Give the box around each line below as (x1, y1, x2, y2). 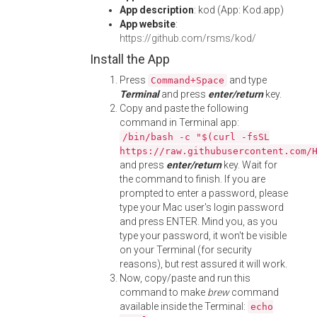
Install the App (90, 52, 170, 67)
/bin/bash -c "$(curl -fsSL (122, 132, 270, 142)
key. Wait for (221, 159, 277, 171)
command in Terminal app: (120, 117, 239, 128)
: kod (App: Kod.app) (194, 4, 284, 16)
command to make (120, 287, 207, 298)
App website (120, 18, 175, 30)
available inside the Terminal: (120, 301, 248, 312)
